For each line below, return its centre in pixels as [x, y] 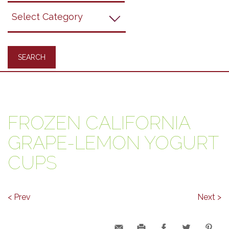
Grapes [25, 10]
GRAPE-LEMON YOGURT [113, 142]
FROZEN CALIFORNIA [99, 122]
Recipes [27, 25]
